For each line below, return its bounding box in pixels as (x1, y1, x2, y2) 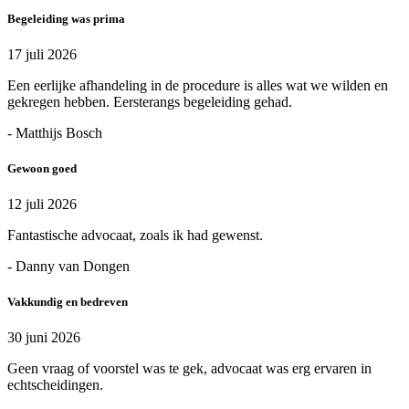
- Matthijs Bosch (7, 124, 102, 141)
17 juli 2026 (7, 46, 77, 62)
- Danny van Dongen (7, 258, 130, 275)
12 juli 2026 (7, 196, 77, 213)
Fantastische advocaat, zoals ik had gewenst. (7, 227, 263, 244)
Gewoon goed (7, 161, 77, 175)
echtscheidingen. (7, 377, 103, 393)
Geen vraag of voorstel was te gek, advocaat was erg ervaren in (7, 361, 372, 377)
